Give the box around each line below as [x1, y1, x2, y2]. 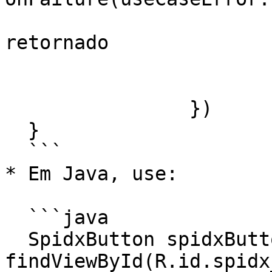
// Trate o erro [5, 10, 28, 32]
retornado [5, 32, 109, 53]
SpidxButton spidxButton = [5, 228, 28, 250]
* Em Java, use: [5, 163, 178, 185]
